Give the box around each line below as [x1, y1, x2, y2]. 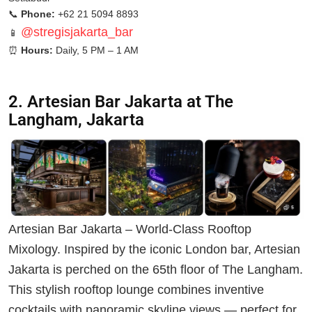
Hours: [21, 45, 53, 56]
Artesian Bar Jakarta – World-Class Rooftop [8, 222, 251, 237]
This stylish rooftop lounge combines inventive [8, 283, 264, 297]
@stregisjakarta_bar [21, 25, 133, 40]
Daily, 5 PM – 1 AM [53, 45, 139, 56]
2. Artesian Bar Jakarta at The [8, 92, 233, 112]
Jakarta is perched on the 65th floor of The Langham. [8, 263, 303, 277]
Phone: [21, 8, 55, 20]
